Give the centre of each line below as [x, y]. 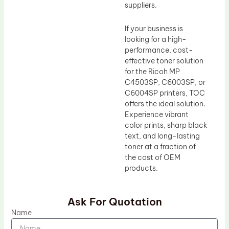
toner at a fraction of [160, 146]
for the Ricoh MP [152, 71]
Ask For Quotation [114, 202]
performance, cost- [159, 50]
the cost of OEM [153, 157]
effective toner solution [164, 61]
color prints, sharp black [166, 125]
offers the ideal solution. [165, 104]
